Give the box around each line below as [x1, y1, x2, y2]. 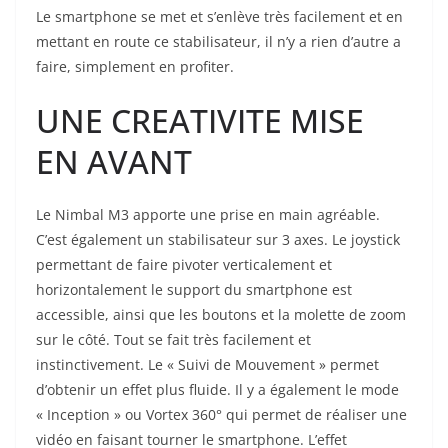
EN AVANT [36, 139, 192, 183]
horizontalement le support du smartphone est [36, 279, 352, 299]
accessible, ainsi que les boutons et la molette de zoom [36, 304, 406, 324]
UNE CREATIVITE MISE [36, 98, 364, 142]
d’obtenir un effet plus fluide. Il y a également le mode [36, 379, 399, 399]
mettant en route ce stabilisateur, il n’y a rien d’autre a [36, 31, 401, 51]
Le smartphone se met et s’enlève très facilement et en [36, 6, 403, 26]
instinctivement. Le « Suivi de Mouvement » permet [36, 354, 379, 374]
